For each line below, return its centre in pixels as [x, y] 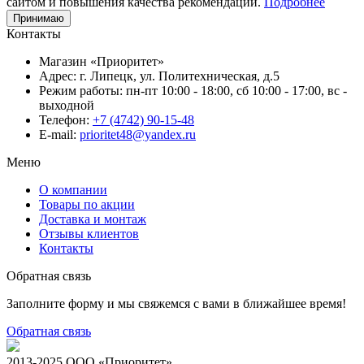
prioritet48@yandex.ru [138, 134]
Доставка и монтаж [93, 219]
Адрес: [58, 76]
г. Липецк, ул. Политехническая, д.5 [178, 76]
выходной [67, 105]
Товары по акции [87, 204]
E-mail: [58, 134]
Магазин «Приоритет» [102, 61]
